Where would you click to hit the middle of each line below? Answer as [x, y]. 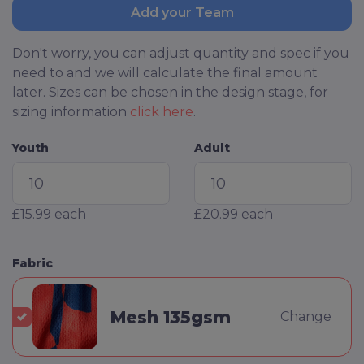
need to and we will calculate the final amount [165, 73]
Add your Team [182, 13]
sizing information [71, 112]
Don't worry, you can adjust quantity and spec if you [181, 54]
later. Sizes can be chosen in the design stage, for [170, 93]
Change [306, 317]
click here [162, 112]
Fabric [32, 264]
